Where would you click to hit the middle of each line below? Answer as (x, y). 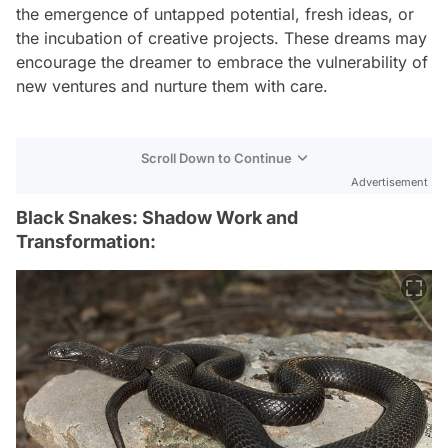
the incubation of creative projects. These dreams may (221, 37)
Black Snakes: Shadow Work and (157, 217)
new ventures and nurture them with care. (172, 85)
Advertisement (389, 181)
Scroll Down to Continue (216, 157)
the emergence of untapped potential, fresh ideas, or (215, 13)
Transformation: (86, 241)
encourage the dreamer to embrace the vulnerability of (222, 61)
